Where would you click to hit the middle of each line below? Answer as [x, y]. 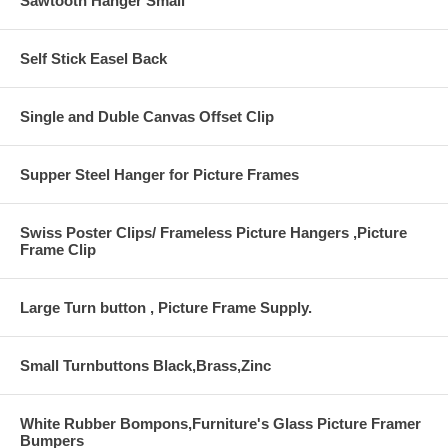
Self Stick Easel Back [93, 59]
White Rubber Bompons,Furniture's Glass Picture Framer [220, 424]
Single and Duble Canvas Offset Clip [147, 117]
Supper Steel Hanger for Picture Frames [159, 175]
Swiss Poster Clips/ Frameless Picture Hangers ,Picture [213, 233]
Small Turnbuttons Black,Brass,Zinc [145, 366]
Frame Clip [58, 250]
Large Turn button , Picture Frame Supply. [166, 308]
